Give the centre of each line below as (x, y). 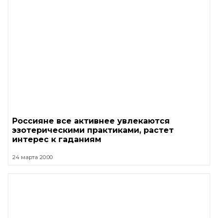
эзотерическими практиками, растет (93, 130)
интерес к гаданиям (57, 139)
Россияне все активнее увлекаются (91, 121)
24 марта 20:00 (32, 157)
